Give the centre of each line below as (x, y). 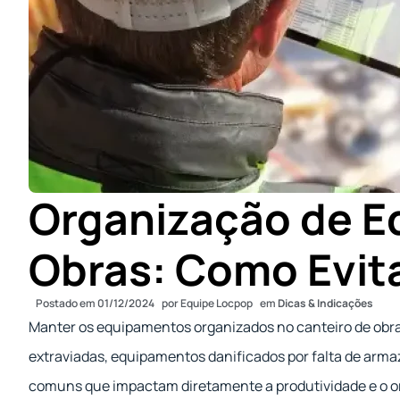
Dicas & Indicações (325, 303)
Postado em (66, 303)
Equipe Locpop (216, 303)
